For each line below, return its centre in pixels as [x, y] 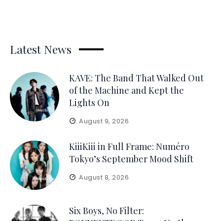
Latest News [41, 49]
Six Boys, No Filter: [107, 210]
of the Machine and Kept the [127, 90]
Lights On [89, 102]
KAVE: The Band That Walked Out [136, 78]
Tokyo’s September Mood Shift [131, 159]
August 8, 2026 [104, 177]
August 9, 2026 [104, 121]
